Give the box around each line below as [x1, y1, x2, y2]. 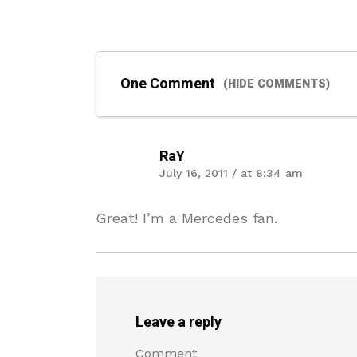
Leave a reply [135, 312, 222, 333]
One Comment [120, 73, 215, 95]
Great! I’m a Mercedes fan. [96, 210, 277, 226]
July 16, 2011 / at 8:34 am [159, 167, 303, 179]
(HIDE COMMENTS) [223, 76, 330, 92]
